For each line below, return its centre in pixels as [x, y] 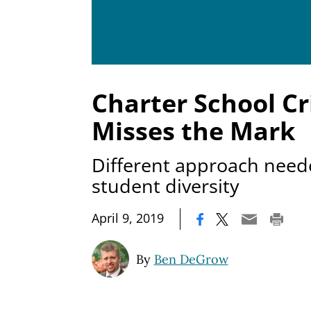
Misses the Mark [193, 131]
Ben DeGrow [191, 259]
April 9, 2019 [128, 218]
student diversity [166, 185]
